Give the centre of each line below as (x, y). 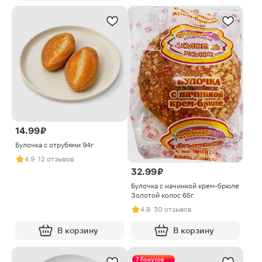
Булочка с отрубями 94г (54, 145)
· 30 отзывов (171, 210)
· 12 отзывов (54, 159)
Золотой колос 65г (162, 196)
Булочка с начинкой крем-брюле (185, 186)
